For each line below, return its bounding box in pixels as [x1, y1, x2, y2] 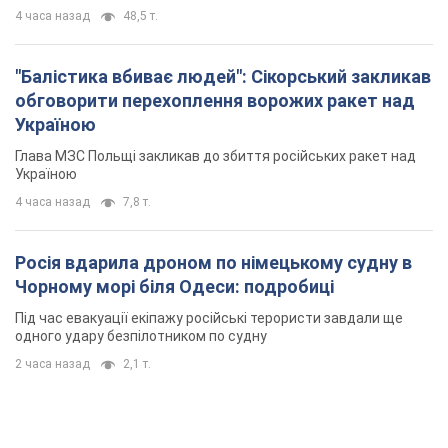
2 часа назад [15, 96, 90, 111]
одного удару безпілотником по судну [15, 67, 267, 84]
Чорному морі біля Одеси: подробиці [15, 15, 334, 37]
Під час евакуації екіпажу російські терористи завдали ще [15, 49, 403, 66]
